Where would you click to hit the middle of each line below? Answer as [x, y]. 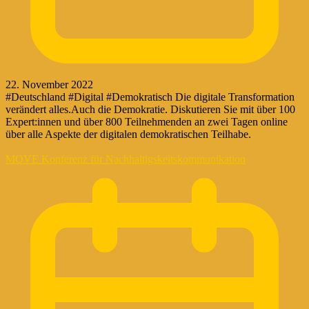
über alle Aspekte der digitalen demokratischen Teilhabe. [128, 134]
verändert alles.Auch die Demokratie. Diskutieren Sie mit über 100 [150, 109]
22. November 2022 [49, 84]
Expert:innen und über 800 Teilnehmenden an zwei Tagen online [147, 121]
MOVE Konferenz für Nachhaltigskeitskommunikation [126, 159]
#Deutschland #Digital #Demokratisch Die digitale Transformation [150, 97]
